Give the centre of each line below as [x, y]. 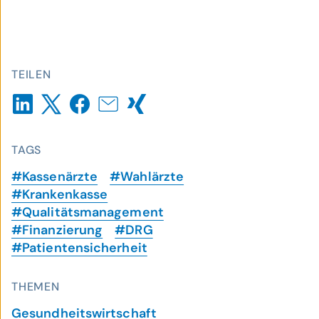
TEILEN [31, 74]
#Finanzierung [57, 230]
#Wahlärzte [147, 177]
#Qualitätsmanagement [88, 212]
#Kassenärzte [55, 177]
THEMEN [36, 287]
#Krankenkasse [60, 194]
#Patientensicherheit [79, 248]
